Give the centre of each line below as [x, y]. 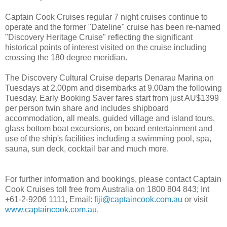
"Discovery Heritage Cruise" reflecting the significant [99, 37]
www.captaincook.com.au [51, 210]
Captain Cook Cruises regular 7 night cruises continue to [106, 17]
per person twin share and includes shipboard [87, 108]
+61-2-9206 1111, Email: [50, 200]
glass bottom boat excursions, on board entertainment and [109, 129]
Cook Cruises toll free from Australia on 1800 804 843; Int [107, 190]
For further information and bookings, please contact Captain [113, 179]
